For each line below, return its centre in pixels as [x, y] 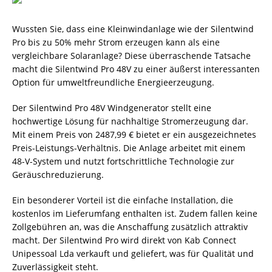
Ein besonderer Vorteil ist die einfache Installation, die [123, 200]
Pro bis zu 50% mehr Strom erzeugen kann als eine [116, 42]
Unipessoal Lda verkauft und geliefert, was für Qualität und [133, 253]
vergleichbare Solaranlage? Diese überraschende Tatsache [131, 56]
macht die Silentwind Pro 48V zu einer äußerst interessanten [136, 69]
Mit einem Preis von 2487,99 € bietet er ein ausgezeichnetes [134, 134]
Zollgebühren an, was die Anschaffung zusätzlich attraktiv [130, 227]
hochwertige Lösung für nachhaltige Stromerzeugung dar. [130, 121]
